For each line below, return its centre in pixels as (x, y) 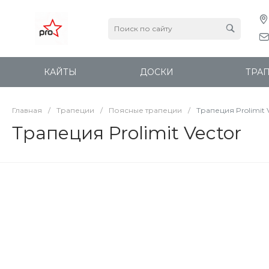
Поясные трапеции (145, 110)
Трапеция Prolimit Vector (127, 133)
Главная (27, 110)
